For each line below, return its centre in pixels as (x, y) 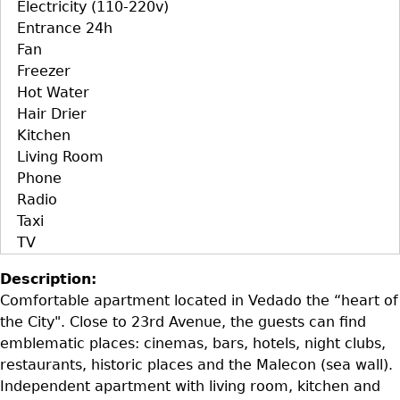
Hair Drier (52, 113)
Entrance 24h (65, 28)
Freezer (44, 71)
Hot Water (53, 92)
